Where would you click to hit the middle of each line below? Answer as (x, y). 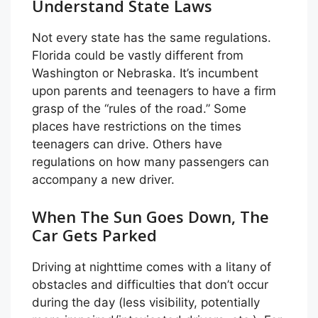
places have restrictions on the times (137, 126)
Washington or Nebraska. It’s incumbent (145, 73)
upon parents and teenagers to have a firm (154, 91)
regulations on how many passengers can (150, 162)
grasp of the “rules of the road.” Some (139, 109)
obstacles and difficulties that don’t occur (150, 284)
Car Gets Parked (94, 235)
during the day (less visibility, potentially (146, 302)
